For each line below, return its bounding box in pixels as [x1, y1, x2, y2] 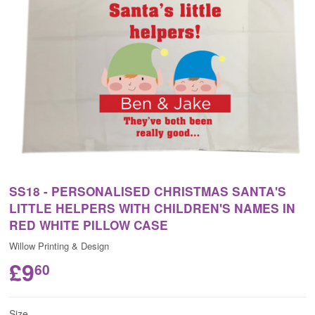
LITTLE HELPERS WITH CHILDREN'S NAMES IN [8, 199, 295, 217]
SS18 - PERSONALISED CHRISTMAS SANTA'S [8, 182, 286, 200]
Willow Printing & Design [8, 239, 109, 253]
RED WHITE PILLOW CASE [8, 216, 168, 233]
